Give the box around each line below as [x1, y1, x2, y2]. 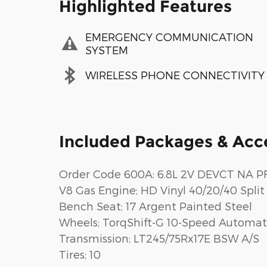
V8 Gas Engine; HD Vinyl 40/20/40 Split [59, 183, 265, 196]
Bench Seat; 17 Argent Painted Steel [59, 199, 252, 212]
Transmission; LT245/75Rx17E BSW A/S [59, 231, 259, 244]
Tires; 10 [59, 247, 101, 260]
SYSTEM [85, 44, 128, 57]
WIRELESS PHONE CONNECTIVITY [85, 69, 265, 82]
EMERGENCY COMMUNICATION [85, 30, 253, 44]
